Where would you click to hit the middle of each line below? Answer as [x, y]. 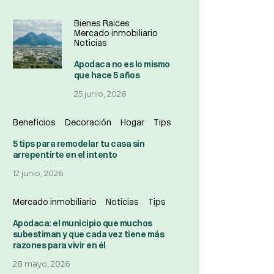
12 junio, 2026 [38, 173]
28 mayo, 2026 [41, 264]
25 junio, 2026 [100, 94]
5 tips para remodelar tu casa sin [79, 144]
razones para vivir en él [59, 246]
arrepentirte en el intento [65, 155]
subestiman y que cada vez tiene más [88, 235]
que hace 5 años [107, 76]
